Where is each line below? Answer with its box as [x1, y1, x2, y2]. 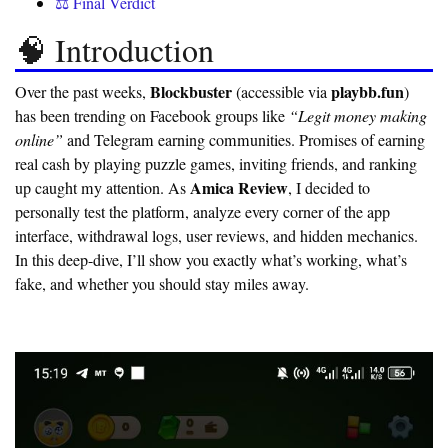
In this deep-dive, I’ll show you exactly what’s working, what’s [15, 249, 407, 272]
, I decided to [288, 177, 370, 200]
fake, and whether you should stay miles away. [15, 273, 309, 296]
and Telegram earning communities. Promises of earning [63, 129, 425, 152]
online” [15, 129, 63, 151]
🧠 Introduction [15, 28, 214, 72]
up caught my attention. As [15, 177, 190, 200]
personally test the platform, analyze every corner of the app [15, 201, 390, 224]
